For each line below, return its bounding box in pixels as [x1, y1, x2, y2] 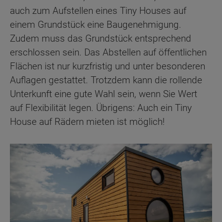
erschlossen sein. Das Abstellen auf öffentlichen [10, 46, 207, 58]
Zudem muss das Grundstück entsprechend [10, 32, 191, 44]
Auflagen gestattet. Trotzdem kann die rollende [10, 74, 202, 86]
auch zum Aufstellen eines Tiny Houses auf [10, 4, 186, 16]
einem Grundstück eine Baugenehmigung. [10, 18, 181, 30]
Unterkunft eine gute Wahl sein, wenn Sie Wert [10, 88, 197, 100]
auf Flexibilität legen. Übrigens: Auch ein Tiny [10, 102, 192, 113]
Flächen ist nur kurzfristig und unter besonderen [10, 60, 205, 72]
